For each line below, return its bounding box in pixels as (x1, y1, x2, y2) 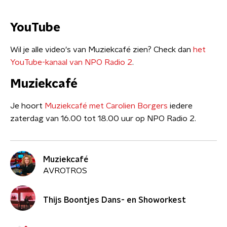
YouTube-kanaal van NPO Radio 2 (10, 58, 132, 66)
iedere (168, 102, 193, 110)
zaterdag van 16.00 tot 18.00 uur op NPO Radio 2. (10, 115, 196, 123)
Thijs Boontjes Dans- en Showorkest (43, 196, 186, 204)
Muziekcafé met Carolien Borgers (45, 102, 168, 110)
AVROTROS (43, 166, 87, 175)
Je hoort (10, 102, 45, 110)
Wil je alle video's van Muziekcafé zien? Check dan (10, 46, 193, 54)
